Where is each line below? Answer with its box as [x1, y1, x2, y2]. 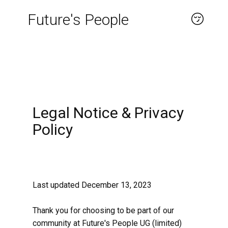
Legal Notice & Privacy [33, 104, 184, 122]
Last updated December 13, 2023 [33, 180, 152, 190]
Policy [33, 121, 73, 138]
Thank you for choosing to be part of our [33, 206, 174, 215]
